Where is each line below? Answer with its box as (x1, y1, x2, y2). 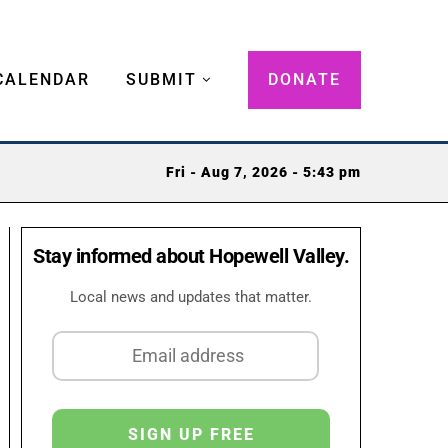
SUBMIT (126, 69, 197, 89)
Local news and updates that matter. (70, 287, 312, 306)
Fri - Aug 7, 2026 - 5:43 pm (166, 164, 361, 182)
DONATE (268, 69, 341, 89)
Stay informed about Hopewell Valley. (33, 243, 349, 268)
